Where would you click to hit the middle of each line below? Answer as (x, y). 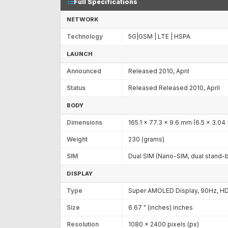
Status (76, 88)
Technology (85, 36)
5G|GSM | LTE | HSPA (159, 36)
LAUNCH (80, 54)
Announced (84, 71)
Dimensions (84, 122)
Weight (77, 139)
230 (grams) (146, 139)
